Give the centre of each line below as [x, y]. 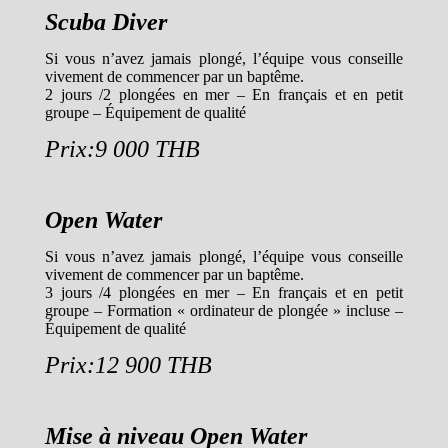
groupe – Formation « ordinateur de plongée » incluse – [224, 310]
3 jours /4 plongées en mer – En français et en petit [224, 292]
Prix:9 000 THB [122, 149]
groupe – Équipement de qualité [145, 112]
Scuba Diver [106, 22]
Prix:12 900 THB [128, 365]
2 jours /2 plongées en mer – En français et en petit [224, 94]
